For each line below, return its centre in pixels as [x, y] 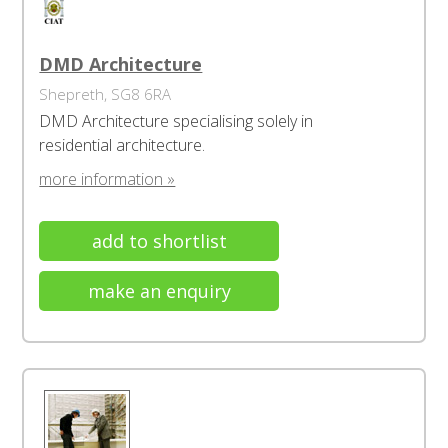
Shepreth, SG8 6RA [105, 94]
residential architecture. [122, 145]
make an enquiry [159, 291]
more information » [107, 179]
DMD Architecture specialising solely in [176, 121]
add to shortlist [159, 241]
